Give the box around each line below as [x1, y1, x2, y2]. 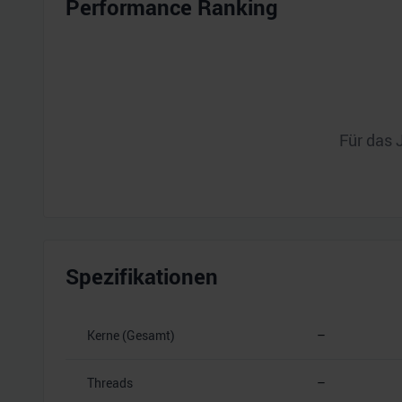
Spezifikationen [66, 261, 218, 291]
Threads [87, 373, 133, 391]
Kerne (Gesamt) [87, 326, 175, 344]
